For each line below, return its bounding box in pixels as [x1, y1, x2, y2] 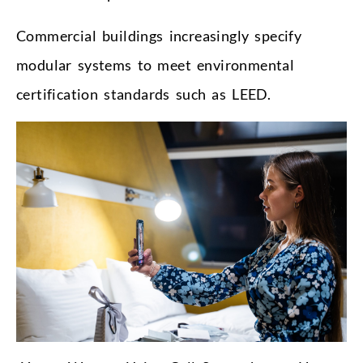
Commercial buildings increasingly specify [16, 27, 302, 45]
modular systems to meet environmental [16, 56, 295, 75]
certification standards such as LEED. [16, 85, 271, 104]
